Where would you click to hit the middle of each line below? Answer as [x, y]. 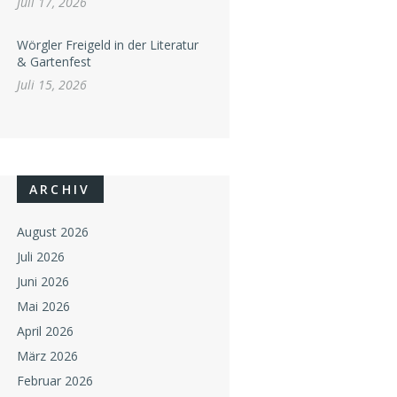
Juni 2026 [43, 282]
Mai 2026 [43, 307]
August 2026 [52, 232]
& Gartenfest [54, 61]
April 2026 [45, 331]
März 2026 [47, 356]
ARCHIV [60, 190]
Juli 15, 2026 [51, 84]
